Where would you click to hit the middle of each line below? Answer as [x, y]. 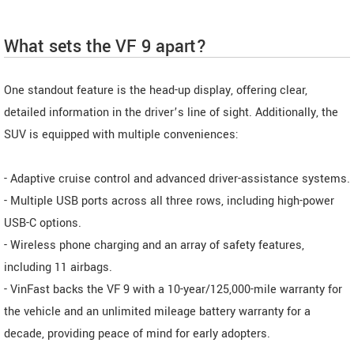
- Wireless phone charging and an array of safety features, [154, 246]
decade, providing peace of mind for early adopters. [137, 334]
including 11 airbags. [58, 268]
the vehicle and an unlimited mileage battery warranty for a [157, 312]
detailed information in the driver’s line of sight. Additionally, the [171, 113]
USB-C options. [43, 224]
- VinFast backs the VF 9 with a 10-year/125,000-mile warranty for [173, 290]
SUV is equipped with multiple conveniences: [121, 135]
